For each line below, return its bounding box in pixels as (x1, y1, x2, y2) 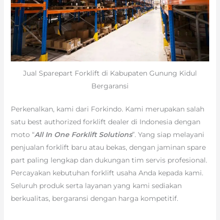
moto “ (10, 130, 34, 139)
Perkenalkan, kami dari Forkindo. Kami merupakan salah (10, 104, 204, 113)
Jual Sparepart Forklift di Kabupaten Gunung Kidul (23, 68, 197, 78)
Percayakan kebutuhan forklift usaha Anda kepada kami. (10, 168, 203, 177)
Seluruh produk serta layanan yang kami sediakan (10, 181, 182, 190)
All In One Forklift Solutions (34, 130, 132, 139)
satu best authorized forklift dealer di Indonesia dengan (10, 117, 200, 126)
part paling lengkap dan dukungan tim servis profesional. (10, 155, 207, 165)
